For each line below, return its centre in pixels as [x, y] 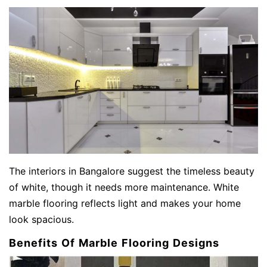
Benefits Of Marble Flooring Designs [114, 243]
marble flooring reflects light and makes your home [125, 203]
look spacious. [41, 219]
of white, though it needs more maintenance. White [124, 187]
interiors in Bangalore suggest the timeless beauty [142, 171]
